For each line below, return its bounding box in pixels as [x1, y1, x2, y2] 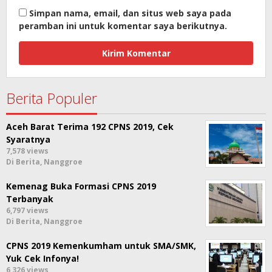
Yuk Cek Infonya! [6, 253, 79, 265]
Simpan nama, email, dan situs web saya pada [29, 7, 231, 19]
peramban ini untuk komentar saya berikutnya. [19, 20, 227, 32]
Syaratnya [6, 134, 50, 146]
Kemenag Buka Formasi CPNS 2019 [6, 180, 156, 192]
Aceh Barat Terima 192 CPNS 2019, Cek [6, 121, 174, 133]
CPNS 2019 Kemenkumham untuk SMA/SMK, [6, 240, 196, 252]
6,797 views [6, 205, 49, 216]
